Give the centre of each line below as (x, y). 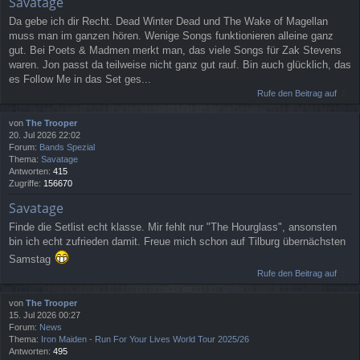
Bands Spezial (67, 147)
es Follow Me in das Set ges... (80, 80)
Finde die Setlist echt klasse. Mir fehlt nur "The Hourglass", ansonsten (173, 227)
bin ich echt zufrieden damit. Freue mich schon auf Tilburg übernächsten (177, 242)
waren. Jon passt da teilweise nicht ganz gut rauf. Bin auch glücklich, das (180, 65)
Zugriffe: (26, 184)
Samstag (31, 260)
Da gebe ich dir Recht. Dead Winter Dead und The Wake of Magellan (168, 22)
